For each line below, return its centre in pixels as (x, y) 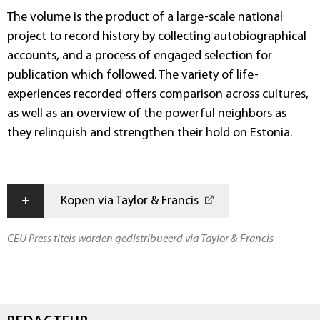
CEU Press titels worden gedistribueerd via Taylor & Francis (140, 239)
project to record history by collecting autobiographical (157, 36)
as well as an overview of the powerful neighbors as (147, 114)
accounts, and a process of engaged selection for (140, 56)
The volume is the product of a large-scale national (145, 17)
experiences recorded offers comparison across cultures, (158, 94)
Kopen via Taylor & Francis (130, 201)
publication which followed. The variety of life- (133, 75)
